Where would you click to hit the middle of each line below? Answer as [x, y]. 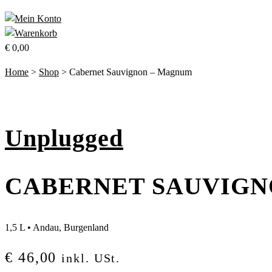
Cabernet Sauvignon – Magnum [131, 72]
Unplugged [64, 138]
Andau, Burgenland [71, 227]
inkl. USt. [91, 258]
